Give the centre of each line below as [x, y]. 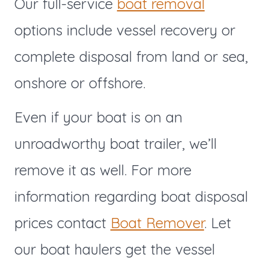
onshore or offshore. [80, 83]
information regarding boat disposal [131, 196]
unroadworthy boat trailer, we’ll [115, 143]
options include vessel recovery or [125, 30]
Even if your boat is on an [98, 117]
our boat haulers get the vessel [114, 249]
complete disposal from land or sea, [131, 56]
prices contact [62, 222]
